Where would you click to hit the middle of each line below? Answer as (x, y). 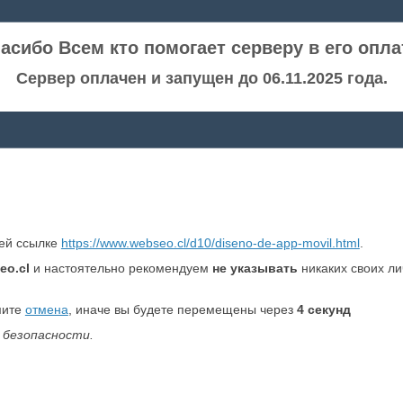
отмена (46, 309)
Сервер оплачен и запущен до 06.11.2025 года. (201, 78)
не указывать (255, 268)
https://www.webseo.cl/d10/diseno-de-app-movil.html (210, 243)
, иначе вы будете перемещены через (182, 309)
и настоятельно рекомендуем (121, 268)
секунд (327, 309)
